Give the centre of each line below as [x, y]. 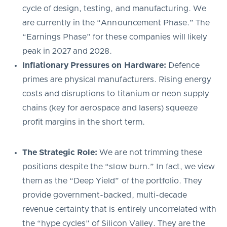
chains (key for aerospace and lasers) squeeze [110, 108]
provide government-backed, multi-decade [105, 195]
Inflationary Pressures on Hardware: [94, 65]
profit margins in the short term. [84, 122]
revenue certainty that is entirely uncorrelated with [120, 209]
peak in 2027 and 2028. [67, 51]
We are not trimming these [150, 152]
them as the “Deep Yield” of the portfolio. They [112, 181]
